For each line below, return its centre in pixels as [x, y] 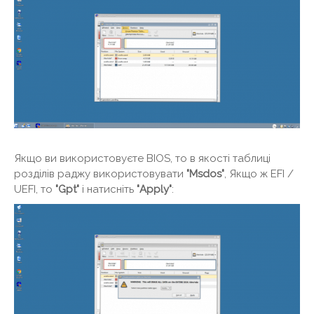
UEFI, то [35, 190]
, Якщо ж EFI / [259, 174]
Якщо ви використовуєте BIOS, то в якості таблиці [142, 159]
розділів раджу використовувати [100, 174]
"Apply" [154, 190]
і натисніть [108, 190]
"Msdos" [205, 174]
